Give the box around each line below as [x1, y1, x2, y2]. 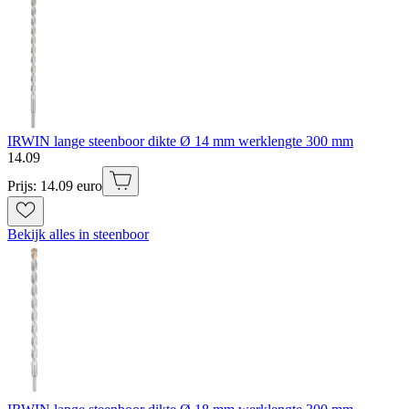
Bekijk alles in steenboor [7, 226, 149, 243]
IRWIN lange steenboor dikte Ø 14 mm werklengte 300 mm [7, 133, 353, 150]
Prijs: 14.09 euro [7, 178, 102, 194]
